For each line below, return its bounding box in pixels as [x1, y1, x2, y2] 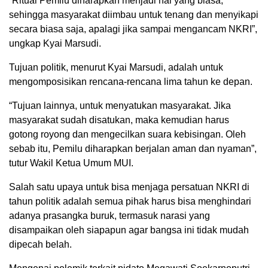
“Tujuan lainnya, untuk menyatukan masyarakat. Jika [9, 100, 231, 111]
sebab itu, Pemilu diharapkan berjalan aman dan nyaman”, [9, 143, 257, 154]
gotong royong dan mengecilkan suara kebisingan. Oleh [9, 129, 246, 139]
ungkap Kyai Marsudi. [9, 38, 101, 48]
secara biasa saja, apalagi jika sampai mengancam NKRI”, [9, 23, 257, 34]
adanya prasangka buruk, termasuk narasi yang [9, 210, 210, 221]
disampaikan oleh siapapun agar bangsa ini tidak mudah [9, 224, 249, 235]
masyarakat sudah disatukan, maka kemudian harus [9, 114, 229, 125]
